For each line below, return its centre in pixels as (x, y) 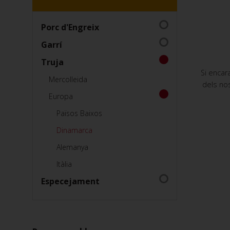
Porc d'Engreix (70, 27)
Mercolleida (68, 79)
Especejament (70, 181)
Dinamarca (74, 130)
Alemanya (72, 147)
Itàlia (64, 164)
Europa (61, 96)
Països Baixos (79, 113)
